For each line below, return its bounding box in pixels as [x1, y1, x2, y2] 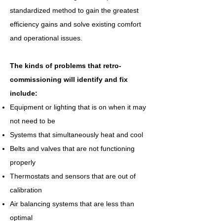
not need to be [10, 117, 55, 125]
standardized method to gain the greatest [10, 6, 139, 14]
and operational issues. [10, 34, 82, 42]
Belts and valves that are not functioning [10, 145, 135, 152]
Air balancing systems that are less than [10, 200, 134, 208]
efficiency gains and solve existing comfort [10, 20, 141, 28]
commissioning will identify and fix [10, 75, 128, 83]
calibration [10, 186, 42, 194]
